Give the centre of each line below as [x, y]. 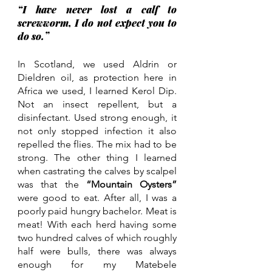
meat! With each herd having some [97, 224]
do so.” [35, 36]
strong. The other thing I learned [97, 157]
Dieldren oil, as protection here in [97, 77]
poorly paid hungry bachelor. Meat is [97, 211]
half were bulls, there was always [97, 251]
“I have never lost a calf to [97, 9]
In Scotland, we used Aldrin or [97, 64]
